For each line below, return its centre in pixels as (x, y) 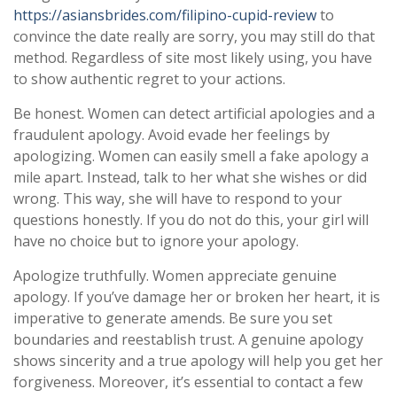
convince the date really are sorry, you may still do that (194, 36)
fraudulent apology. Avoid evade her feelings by (171, 134)
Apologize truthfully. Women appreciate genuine (175, 275)
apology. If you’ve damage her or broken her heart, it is (197, 296)
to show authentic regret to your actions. (149, 78)
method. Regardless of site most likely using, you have (193, 57)
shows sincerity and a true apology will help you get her (198, 360)
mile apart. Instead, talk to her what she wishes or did (190, 177)
